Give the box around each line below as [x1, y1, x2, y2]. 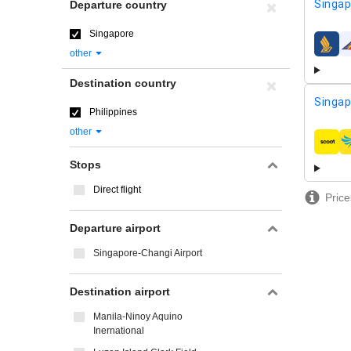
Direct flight [93, 184, 141, 195]
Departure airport [70, 222, 161, 234]
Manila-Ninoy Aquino [93, 311, 183, 322]
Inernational [93, 325, 144, 336]
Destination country [70, 77, 176, 89]
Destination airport [70, 285, 170, 298]
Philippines [89, 107, 137, 118]
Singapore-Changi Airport [93, 248, 202, 259]
